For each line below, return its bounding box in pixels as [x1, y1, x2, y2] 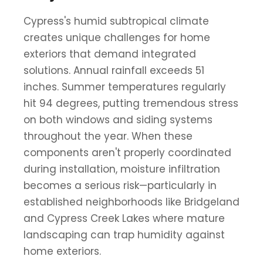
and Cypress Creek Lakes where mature [23, 211, 225, 225]
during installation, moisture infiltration [23, 161, 220, 176]
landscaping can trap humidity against [23, 227, 225, 242]
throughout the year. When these [23, 129, 193, 143]
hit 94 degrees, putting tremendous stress [23, 96, 238, 110]
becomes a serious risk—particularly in [23, 178, 217, 193]
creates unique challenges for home [23, 30, 210, 45]
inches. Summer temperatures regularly [23, 79, 226, 94]
